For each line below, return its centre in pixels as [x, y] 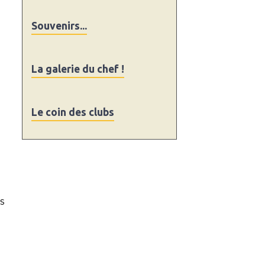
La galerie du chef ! [78, 69]
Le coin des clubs [73, 112]
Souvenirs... [59, 26]
